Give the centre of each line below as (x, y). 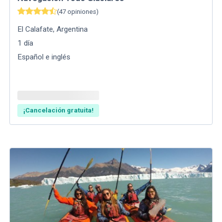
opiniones (82, 12)
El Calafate (35, 29)
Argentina (72, 29)
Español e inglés (44, 57)
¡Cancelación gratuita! (58, 111)
